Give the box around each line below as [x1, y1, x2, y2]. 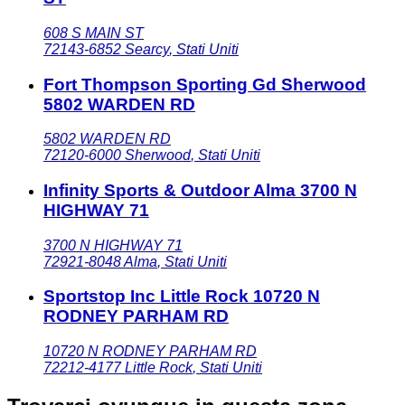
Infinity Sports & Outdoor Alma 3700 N [43, 181, 357, 201]
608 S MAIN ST [43, 24, 144, 41]
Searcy [125, 41, 169, 57]
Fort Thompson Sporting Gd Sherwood [43, 74, 366, 94]
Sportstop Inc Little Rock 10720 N [43, 287, 320, 306]
